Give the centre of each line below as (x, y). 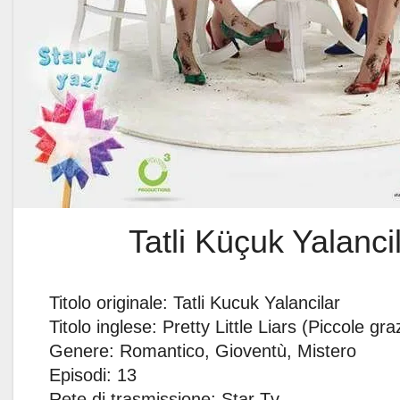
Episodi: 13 (93, 375)
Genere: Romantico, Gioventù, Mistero (203, 351)
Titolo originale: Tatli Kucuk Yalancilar (195, 303)
